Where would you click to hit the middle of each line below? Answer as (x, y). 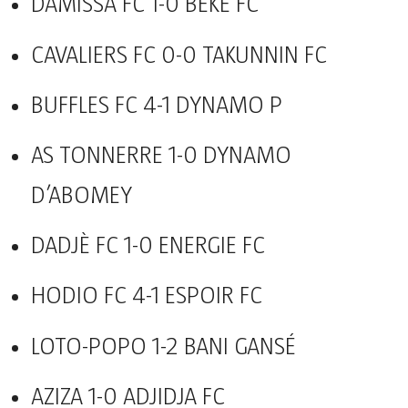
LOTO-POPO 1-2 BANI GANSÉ (163, 347)
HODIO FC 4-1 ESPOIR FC (146, 296)
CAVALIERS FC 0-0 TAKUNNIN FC (178, 55)
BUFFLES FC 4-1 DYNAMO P (156, 105)
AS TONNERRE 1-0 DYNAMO (161, 155)
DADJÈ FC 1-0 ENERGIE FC (148, 246)
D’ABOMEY (81, 195)
